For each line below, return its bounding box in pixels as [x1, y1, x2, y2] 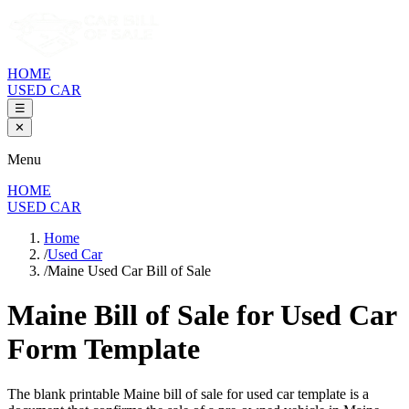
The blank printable [7, 385, 123, 402]
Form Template [7, 332, 200, 366]
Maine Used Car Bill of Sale [47, 263, 211, 278]
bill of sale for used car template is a [160, 385, 369, 402]
